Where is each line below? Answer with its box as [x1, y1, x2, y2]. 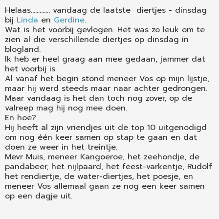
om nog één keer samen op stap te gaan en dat [5, 131, 197, 143]
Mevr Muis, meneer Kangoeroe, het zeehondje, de [5, 151, 199, 163]
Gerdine [54, 14, 85, 26]
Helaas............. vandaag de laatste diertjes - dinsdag [5, 4, 207, 16]
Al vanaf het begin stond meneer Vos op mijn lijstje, [5, 72, 209, 85]
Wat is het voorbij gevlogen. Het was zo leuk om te [5, 23, 205, 36]
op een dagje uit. [5, 190, 72, 202]
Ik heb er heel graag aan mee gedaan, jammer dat [5, 53, 205, 65]
